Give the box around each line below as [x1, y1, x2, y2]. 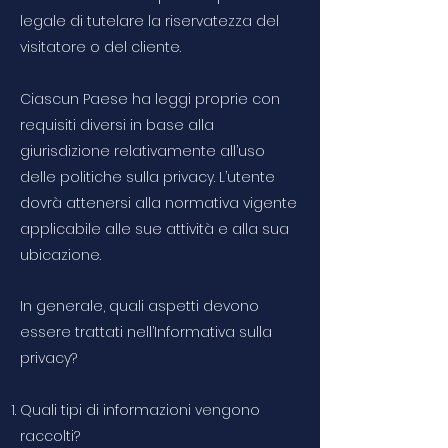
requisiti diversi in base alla [20, 115, 214, 135]
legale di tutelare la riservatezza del [20, 11, 279, 31]
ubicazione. [20, 245, 101, 265]
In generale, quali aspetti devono [20, 296, 259, 316]
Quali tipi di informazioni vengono [20, 400, 260, 420]
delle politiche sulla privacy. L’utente [20, 167, 275, 187]
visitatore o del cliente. [20, 37, 181, 57]
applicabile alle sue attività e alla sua [20, 219, 289, 239]
